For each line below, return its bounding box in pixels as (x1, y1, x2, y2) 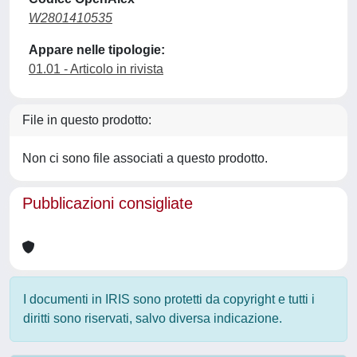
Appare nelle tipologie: (29, 43, 165, 57)
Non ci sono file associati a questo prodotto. (22, 151, 268, 165)
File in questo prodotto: (22, 113, 151, 127)
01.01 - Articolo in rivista (29, 62, 163, 76)
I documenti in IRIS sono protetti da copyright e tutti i (23, 292, 315, 306)
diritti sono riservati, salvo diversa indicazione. (23, 312, 282, 325)
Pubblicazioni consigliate (22, 194, 193, 212)
